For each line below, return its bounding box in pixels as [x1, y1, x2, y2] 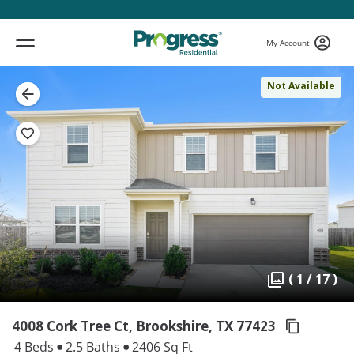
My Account [266, 36, 310, 48]
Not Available [267, 79, 335, 92]
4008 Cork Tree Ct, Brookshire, [12, 317, 213, 336]
